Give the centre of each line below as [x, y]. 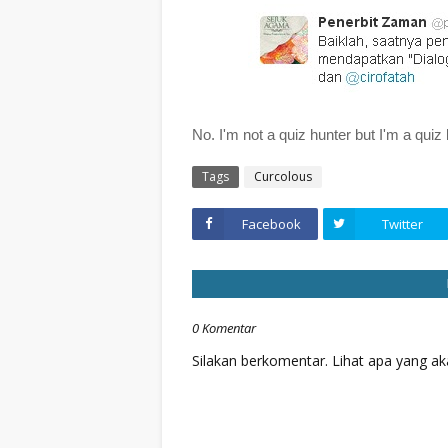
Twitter [402, 224]
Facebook [271, 224]
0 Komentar [224, 328]
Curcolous [283, 176]
